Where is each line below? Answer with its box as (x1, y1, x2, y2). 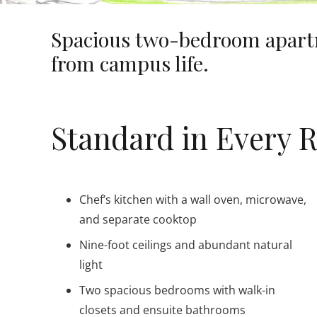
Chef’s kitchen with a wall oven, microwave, (79, 191, 306, 207)
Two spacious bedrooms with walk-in (79, 282, 275, 298)
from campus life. (51, 49, 209, 76)
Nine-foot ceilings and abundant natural (79, 236, 292, 253)
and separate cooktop (79, 211, 197, 227)
